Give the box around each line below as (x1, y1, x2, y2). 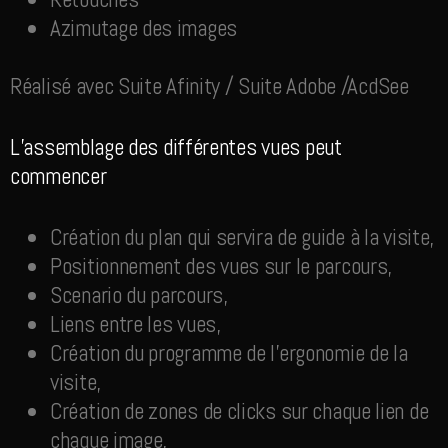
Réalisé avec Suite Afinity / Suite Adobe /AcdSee (10, 70, 409, 101)
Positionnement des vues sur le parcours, (50, 251, 392, 282)
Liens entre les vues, (50, 309, 221, 340)
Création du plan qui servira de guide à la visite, (50, 222, 434, 253)
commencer (10, 160, 107, 191)
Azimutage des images (50, 12, 237, 43)
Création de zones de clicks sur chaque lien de (50, 396, 429, 427)
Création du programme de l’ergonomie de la (50, 338, 408, 369)
